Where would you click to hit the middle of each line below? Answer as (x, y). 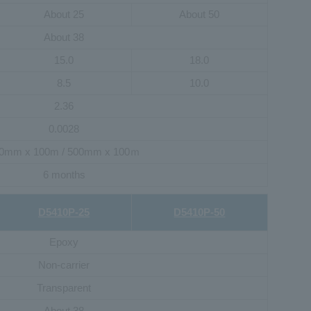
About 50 (200, 14)
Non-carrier (64, 264)
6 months (64, 174)
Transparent (64, 287)
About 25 (64, 14)
